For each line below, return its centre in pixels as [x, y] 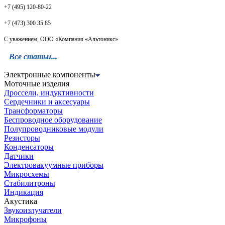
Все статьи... [33, 56]
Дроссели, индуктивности [49, 92]
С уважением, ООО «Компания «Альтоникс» [61, 39]
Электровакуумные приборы [54, 165]
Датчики [19, 156]
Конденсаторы [29, 147]
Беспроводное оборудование [53, 120]
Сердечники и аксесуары [47, 101]
